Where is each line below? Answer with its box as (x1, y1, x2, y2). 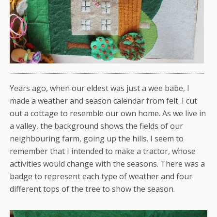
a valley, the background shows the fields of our (10, 120, 183, 131)
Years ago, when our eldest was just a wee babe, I (10, 82, 189, 93)
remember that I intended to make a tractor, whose (10, 145, 196, 156)
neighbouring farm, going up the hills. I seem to (10, 133, 184, 144)
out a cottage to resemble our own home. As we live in (10, 108, 206, 119)
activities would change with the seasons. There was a (10, 158, 205, 169)
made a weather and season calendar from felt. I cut (10, 95, 197, 106)
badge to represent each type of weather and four (10, 170, 192, 182)
